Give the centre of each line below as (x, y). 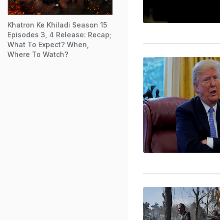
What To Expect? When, (48, 44)
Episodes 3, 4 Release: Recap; (59, 34)
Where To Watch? (38, 54)
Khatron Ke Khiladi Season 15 (57, 25)
